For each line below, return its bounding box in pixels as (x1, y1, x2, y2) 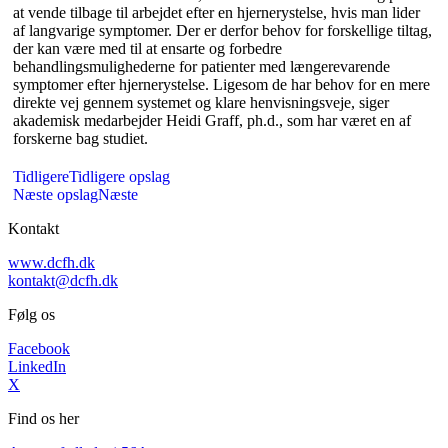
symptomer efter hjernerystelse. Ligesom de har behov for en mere (13, 76, 430, 94)
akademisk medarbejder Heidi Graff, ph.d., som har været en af (13, 112, 411, 130)
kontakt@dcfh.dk (8, 272, 118, 290)
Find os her (8, 410, 79, 428)
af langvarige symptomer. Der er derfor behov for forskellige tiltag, (13, 22, 432, 40)
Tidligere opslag (69, 168, 170, 186)
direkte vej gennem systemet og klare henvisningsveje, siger (13, 94, 389, 112)
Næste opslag (13, 186, 98, 204)
